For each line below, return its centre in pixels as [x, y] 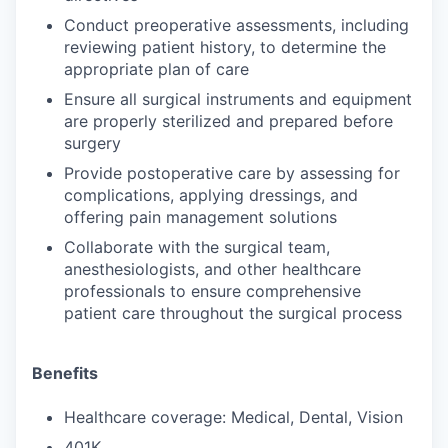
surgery [92, 143]
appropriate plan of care [156, 69]
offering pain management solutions [200, 217]
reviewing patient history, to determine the [225, 47]
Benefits [65, 373]
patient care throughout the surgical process [233, 313]
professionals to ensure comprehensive [212, 291]
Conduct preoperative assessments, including [236, 25]
